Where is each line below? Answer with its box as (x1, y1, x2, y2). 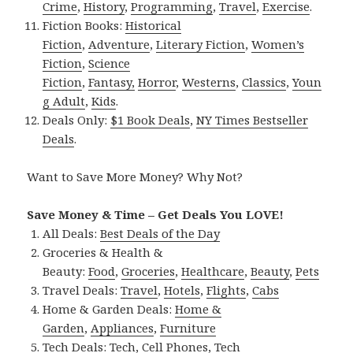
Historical (125, 17, 182, 34)
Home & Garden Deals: (43, 301, 176, 318)
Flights (206, 282, 247, 299)
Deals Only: (43, 112, 111, 128)
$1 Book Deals (110, 112, 191, 128)
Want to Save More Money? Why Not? (27, 169, 243, 185)
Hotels (164, 282, 201, 299)
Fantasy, (88, 74, 136, 91)
